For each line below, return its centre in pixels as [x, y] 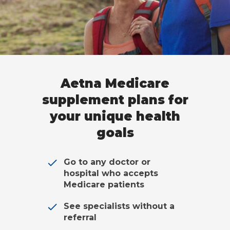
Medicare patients [104, 184]
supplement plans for [115, 100]
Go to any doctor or [107, 162]
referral [80, 217]
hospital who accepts [111, 173]
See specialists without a [119, 206]
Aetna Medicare [115, 83]
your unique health [115, 116]
